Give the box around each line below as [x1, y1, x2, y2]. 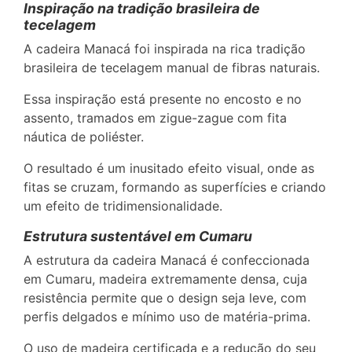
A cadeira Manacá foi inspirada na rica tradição [24, 40, 306, 57]
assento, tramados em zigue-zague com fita [24, 109, 287, 126]
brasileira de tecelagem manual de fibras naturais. [24, 59, 320, 75]
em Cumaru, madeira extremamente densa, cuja [24, 270, 307, 287]
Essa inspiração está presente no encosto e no [24, 90, 302, 107]
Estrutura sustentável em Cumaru [24, 227, 252, 244]
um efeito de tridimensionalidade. [24, 197, 222, 214]
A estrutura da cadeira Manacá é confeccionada [24, 251, 310, 268]
